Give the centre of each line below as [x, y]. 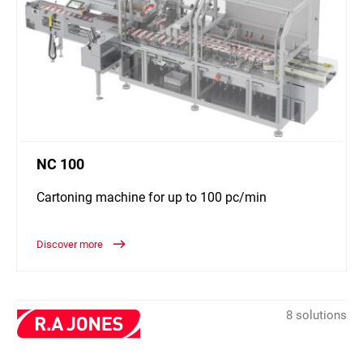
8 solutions [316, 316]
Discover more [71, 245]
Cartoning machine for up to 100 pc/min [152, 198]
